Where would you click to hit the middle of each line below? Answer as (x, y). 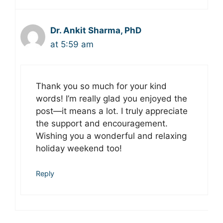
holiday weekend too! (79, 148)
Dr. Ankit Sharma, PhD (96, 30)
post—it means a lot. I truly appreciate (112, 111)
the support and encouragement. (102, 123)
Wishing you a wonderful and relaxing (111, 136)
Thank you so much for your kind (101, 86)
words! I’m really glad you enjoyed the (111, 98)
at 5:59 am (72, 44)
